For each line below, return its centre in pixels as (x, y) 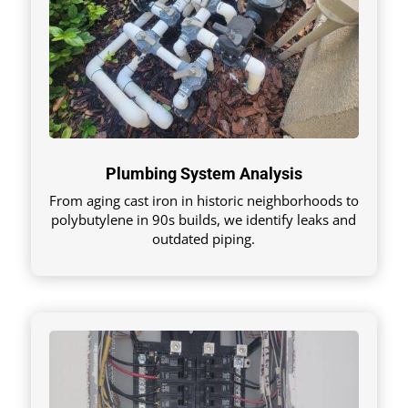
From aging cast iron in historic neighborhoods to (204, 201)
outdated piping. (204, 239)
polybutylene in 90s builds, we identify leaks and (204, 220)
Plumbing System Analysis (204, 174)
